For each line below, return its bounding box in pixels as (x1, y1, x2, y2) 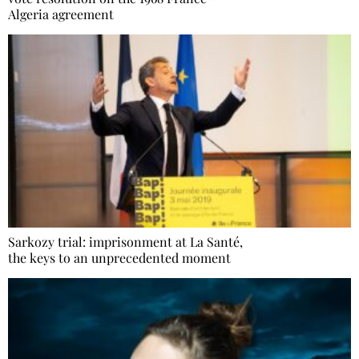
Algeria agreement (8, 6, 114, 23)
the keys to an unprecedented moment (8, 249, 231, 267)
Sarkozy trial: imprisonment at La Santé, (8, 233, 243, 251)
